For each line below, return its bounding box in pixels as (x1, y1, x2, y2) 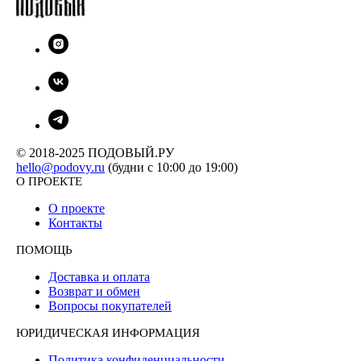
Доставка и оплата (48, 270, 150, 284)
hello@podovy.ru (16, 160, 105, 175)
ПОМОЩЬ (16, 243, 73, 257)
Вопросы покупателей (48, 299, 172, 313)
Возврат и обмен (48, 284, 140, 299)
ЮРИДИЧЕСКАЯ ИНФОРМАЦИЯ (16, 326, 200, 340)
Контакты (48, 216, 102, 230)
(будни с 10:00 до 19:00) (105, 160, 238, 175)
